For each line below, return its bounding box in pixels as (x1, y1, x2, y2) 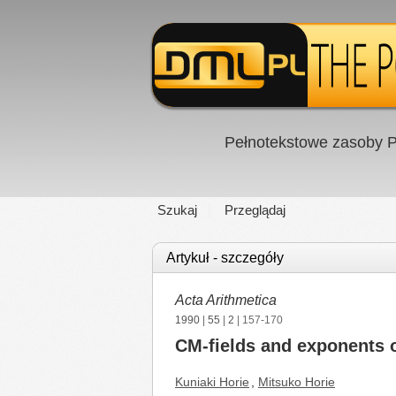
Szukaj (157, 202, 197, 217)
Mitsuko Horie (258, 375, 335, 389)
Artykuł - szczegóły (166, 250, 284, 265)
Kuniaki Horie (175, 375, 249, 389)
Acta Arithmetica (175, 293, 277, 308)
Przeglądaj (225, 202, 286, 217)
